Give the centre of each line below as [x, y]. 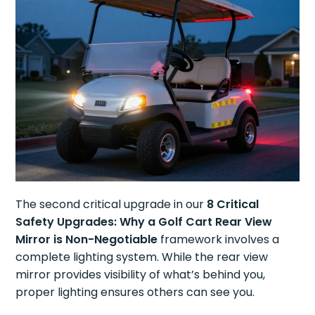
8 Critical [233, 204]
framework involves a [219, 239]
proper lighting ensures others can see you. [135, 292]
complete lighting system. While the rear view [142, 257]
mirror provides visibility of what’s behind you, [141, 274]
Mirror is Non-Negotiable [87, 239]
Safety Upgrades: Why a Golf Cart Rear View [144, 221]
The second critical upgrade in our [111, 204]
